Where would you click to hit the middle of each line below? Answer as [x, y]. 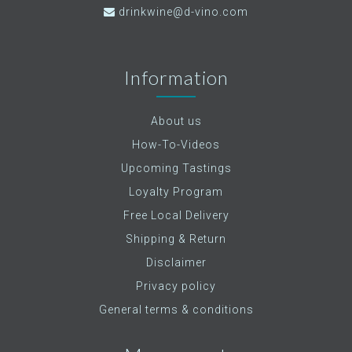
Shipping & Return [176, 239]
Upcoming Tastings [176, 168]
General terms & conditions [176, 310]
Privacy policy [176, 286]
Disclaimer [176, 262]
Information [176, 77]
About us [176, 121]
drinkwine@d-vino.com [183, 12]
